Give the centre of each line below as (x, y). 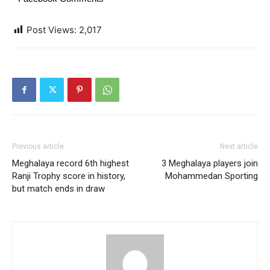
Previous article (38, 146)
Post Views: (52, 30)
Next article (239, 146)
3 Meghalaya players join (210, 163)
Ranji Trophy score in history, (69, 176)
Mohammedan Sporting (212, 176)
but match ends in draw (58, 189)
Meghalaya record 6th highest (71, 163)
